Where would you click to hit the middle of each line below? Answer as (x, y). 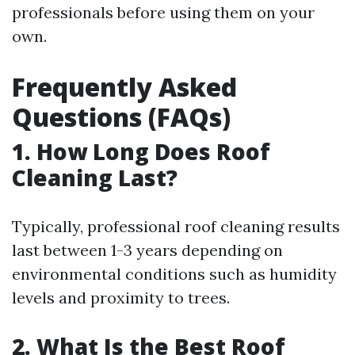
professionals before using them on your (163, 12)
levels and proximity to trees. (121, 298)
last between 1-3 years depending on (147, 250)
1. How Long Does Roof (141, 151)
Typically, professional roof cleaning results (176, 226)
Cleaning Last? (95, 177)
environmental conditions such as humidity (174, 274)
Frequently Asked (124, 87)
